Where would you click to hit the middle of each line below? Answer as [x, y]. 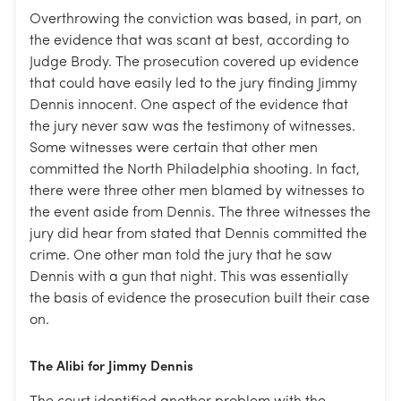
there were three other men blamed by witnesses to [197, 191]
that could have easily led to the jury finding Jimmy [193, 84]
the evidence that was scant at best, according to [189, 41]
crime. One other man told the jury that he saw [181, 256]
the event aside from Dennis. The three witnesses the [200, 213]
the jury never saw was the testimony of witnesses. [192, 127]
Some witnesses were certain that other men [174, 148]
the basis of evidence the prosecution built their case [200, 299]
